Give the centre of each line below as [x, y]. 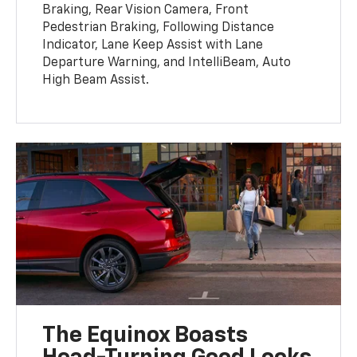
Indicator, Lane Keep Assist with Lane [153, 45]
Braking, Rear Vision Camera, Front [146, 10]
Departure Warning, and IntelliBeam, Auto [167, 63]
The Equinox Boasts [145, 335]
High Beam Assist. [96, 80]
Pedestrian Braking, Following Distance [159, 27]
